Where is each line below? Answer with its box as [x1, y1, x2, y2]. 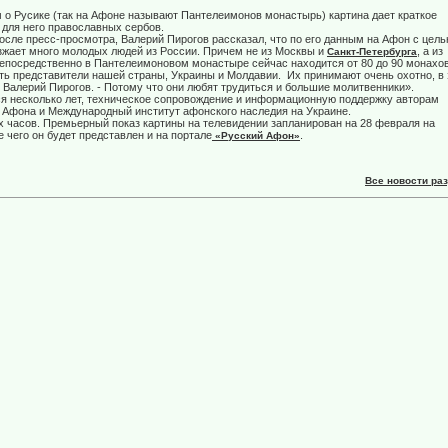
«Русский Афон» [212, 130, 300, 142]
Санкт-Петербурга [327, 46, 417, 58]
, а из [417, 45, 443, 58]
